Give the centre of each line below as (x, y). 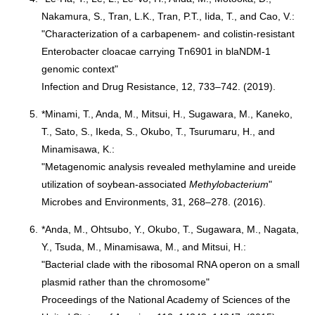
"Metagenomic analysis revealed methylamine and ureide (169, 167)
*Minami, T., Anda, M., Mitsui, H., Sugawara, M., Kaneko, (167, 114)
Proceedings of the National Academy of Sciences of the (166, 300)
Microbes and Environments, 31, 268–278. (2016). (154, 202)
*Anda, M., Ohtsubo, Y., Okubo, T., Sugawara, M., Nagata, (171, 229)
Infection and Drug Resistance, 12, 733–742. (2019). (159, 86)
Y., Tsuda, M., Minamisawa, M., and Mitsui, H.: (144, 247)
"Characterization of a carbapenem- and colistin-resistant (168, 34)
